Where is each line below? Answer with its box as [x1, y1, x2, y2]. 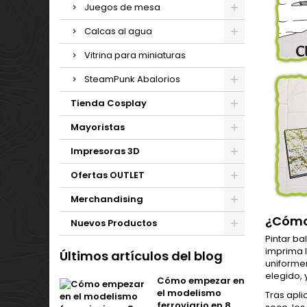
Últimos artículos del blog [60, 247, 223, 265]
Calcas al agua [84, 25, 152, 38]
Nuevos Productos [71, 217, 157, 230]
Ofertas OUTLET [71, 169, 145, 182]
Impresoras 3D [71, 145, 140, 158]
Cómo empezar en [157, 274, 245, 287]
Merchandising [71, 193, 143, 206]
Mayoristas [71, 121, 125, 134]
